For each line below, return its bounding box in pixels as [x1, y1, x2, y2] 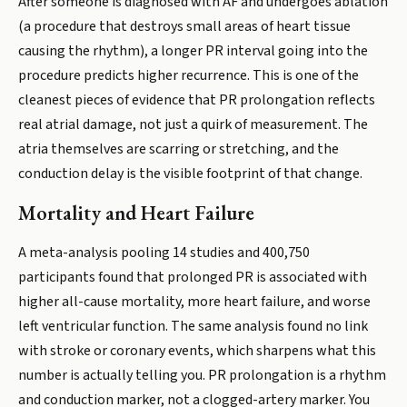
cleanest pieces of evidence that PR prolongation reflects [18, 90, 375, 110]
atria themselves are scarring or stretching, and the [18, 139, 339, 159]
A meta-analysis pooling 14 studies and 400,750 [18, 243, 310, 263]
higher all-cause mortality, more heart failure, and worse [18, 292, 371, 312]
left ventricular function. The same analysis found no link [18, 316, 368, 336]
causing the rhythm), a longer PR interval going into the [18, 41, 368, 61]
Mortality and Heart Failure [18, 200, 254, 226]
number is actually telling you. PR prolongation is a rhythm [18, 365, 386, 385]
